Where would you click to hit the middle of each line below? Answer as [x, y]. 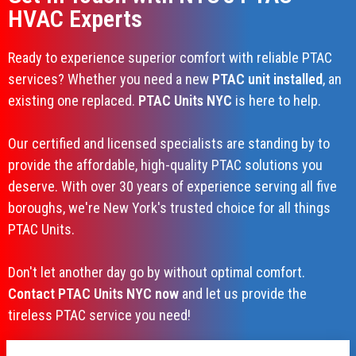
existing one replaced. [73, 101]
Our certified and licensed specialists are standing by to [169, 144]
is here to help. [277, 101]
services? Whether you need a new [110, 79]
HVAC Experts [75, 19]
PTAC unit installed [267, 79]
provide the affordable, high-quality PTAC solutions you [165, 165]
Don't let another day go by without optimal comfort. [157, 273]
